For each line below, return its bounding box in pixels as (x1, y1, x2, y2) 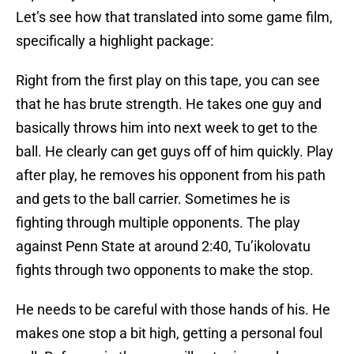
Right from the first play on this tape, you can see (16, 72, 320, 89)
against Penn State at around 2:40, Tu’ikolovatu (16, 238, 311, 255)
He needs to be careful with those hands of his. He (16, 301, 330, 318)
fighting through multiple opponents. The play (16, 214, 300, 232)
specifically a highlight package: (16, 32, 213, 50)
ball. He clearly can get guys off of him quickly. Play (16, 143, 333, 160)
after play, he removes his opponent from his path (16, 167, 326, 184)
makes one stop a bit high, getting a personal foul (16, 325, 322, 342)
